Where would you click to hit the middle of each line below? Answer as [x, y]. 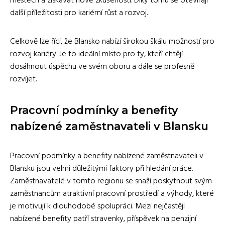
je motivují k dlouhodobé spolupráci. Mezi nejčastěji [97, 206]
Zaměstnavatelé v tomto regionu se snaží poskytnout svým [111, 181]
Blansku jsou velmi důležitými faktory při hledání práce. [101, 168]
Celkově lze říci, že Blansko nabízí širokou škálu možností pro [112, 41]
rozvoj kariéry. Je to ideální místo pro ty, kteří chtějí [96, 54]
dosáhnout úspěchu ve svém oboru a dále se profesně [102, 67]
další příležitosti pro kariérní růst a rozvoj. [79, 13]
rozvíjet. [23, 79]
